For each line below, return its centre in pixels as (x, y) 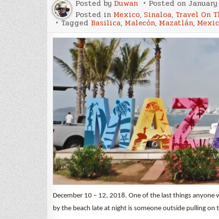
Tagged (76, 23)
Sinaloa (158, 14)
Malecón (140, 23)
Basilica (106, 23)
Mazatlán (176, 23)
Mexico (127, 14)
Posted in (94, 14)
